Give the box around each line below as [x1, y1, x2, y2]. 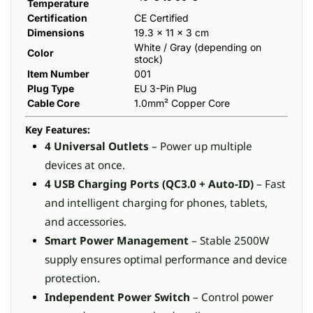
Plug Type [27, 82, 74, 94]
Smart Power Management [45, 233, 189, 248]
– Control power [190, 290, 273, 305]
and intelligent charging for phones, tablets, [45, 196, 268, 210]
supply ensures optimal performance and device [45, 252, 287, 267]
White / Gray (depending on [134, 41, 261, 53]
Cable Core [27, 97, 80, 109]
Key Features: [25, 123, 90, 136]
